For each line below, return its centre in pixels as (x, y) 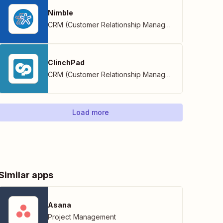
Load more (91, 112)
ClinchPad (66, 62)
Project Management (82, 217)
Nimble (60, 13)
